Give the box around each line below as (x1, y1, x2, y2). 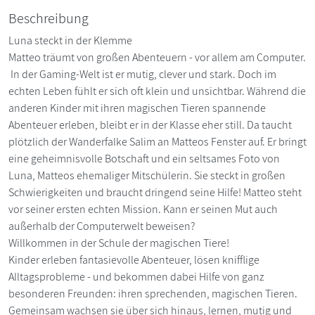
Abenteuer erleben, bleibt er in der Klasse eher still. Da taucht (8, 117, 292, 132)
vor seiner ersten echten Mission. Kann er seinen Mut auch (8, 201, 278, 217)
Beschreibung (8, 8, 89, 27)
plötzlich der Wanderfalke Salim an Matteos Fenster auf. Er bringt (8, 134, 307, 149)
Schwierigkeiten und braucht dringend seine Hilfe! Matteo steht (8, 184, 302, 200)
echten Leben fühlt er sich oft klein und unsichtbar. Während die (8, 83, 306, 98)
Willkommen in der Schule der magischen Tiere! (8, 235, 229, 250)
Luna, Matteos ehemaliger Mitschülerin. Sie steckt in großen (8, 167, 285, 183)
